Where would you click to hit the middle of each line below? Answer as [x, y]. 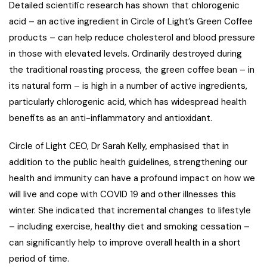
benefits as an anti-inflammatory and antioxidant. [111, 118]
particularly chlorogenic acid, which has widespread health [128, 102]
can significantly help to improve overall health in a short [125, 243]
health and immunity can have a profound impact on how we [132, 178]
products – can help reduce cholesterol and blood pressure [132, 38]
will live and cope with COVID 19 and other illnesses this [122, 195]
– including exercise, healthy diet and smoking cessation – [129, 227]
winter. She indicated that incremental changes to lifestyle [130, 211]
